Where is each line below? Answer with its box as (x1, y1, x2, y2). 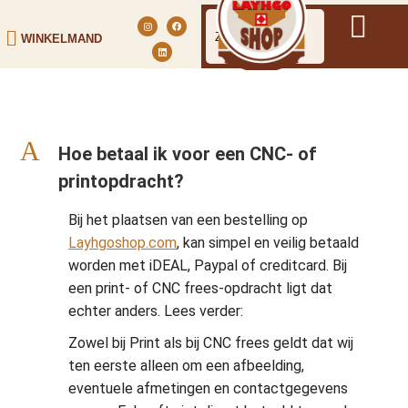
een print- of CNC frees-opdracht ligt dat (68, 280, 332, 297)
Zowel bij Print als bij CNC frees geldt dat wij (68, 334, 353, 352)
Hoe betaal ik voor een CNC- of (58, 143, 317, 165)
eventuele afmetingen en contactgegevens (68, 380, 348, 397)
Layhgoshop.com (68, 234, 177, 251)
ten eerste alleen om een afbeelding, (68, 357, 304, 374)
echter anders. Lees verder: (68, 302, 243, 320)
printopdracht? (58, 170, 184, 192)
